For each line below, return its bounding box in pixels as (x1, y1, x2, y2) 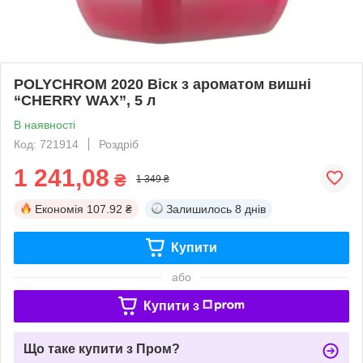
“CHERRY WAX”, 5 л (14, 92, 156, 109)
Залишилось (166, 202, 232, 216)
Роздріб (99, 137, 139, 151)
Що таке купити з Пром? (23, 341, 180, 356)
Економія (35, 202, 83, 216)
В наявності (14, 117, 75, 131)
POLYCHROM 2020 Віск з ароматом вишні (14, 75, 311, 92)
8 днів (235, 202, 266, 216)
